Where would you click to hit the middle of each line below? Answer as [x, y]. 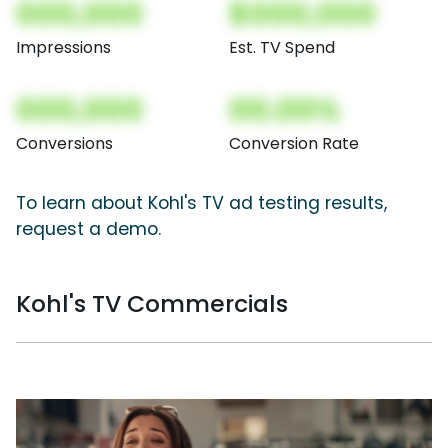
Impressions [63, 47]
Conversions [64, 143]
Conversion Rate [294, 143]
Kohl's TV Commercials [152, 303]
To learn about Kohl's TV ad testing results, [201, 202]
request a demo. [88, 228]
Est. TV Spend [282, 47]
